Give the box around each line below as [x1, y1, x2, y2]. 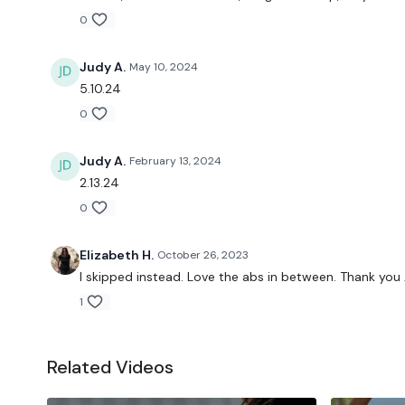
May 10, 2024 [129, 60, 198, 74]
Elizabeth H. [80, 247, 154, 263]
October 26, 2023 [157, 248, 249, 262]
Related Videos [47, 355, 174, 379]
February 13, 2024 [129, 154, 221, 168]
